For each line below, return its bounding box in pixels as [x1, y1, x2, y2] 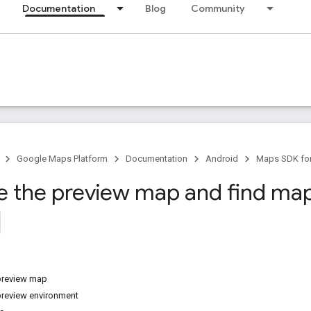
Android [205, 153, 238, 164]
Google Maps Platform [17, 153, 108, 164]
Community [191, 2, 245, 15]
